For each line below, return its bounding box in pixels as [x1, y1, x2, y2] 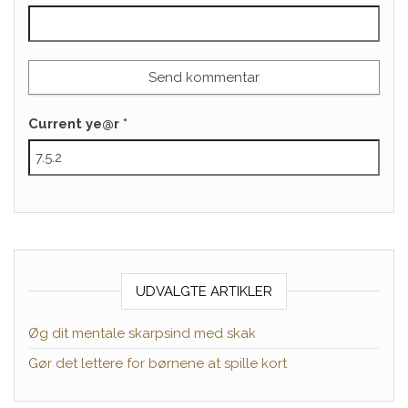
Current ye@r [28, 115, 123, 132]
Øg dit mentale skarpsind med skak [28, 324, 256, 342]
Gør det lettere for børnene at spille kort [28, 354, 287, 372]
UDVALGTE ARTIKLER [136, 282, 272, 300]
